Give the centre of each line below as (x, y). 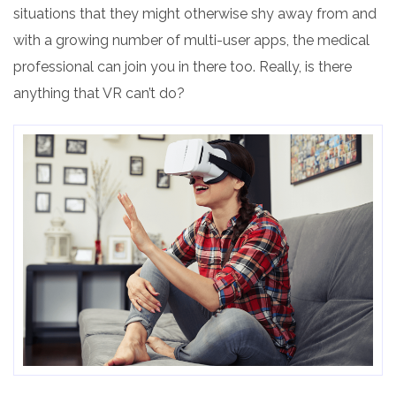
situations (45, 13)
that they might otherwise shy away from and (226, 13)
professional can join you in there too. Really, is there (183, 66)
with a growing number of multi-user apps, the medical (191, 40)
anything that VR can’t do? (99, 93)
